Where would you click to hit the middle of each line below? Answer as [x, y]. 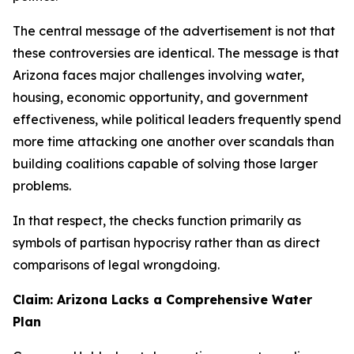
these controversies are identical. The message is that [176, 53]
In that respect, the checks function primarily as [157, 220]
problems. [42, 186]
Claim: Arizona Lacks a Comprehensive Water [162, 299]
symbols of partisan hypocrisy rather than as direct [166, 243]
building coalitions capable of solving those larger [165, 164]
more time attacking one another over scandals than [173, 141]
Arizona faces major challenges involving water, [158, 75]
